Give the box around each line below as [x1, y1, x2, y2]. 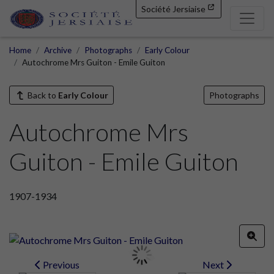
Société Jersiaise [141, 4, 206, 14]
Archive [44, 45, 72, 55]
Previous [40, 259, 80, 271]
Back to [25, 89, 58, 100]
